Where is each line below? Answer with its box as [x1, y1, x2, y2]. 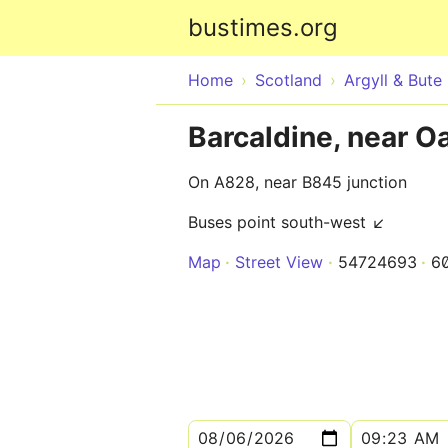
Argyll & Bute [344, 70, 442, 90]
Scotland [255, 70, 322, 90]
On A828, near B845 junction [188, 172, 407, 192]
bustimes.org [188, 13, 338, 42]
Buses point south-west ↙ [188, 212, 386, 232]
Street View [235, 252, 323, 272]
